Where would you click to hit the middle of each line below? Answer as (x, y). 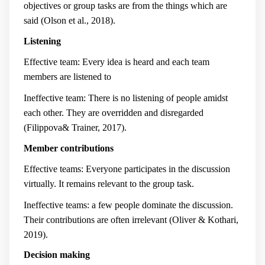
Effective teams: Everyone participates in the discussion (127, 169)
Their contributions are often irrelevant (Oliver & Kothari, (131, 219)
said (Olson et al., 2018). (70, 21)
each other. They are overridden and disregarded (114, 113)
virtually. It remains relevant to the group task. (109, 184)
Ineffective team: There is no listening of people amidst (126, 98)
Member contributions (69, 148)
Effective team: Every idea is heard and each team (117, 62)
